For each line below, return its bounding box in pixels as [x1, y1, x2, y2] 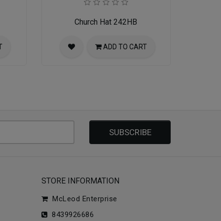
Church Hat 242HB [74, 17, 138, 27]
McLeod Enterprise [48, 194, 117, 203]
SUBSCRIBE [109, 127, 151, 137]
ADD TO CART [103, 43, 147, 51]
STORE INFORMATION [41, 176, 119, 185]
